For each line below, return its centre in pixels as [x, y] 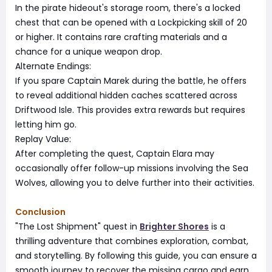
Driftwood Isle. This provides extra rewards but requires [130, 110]
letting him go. [46, 124]
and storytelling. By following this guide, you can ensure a [136, 256]
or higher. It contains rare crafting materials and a [121, 37]
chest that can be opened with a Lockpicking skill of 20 [131, 22]
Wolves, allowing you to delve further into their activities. [135, 183]
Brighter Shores [174, 226]
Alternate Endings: [53, 66]
